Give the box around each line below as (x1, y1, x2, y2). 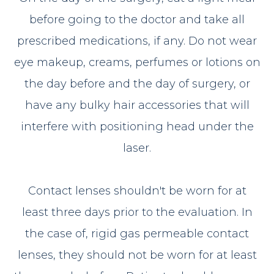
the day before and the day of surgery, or (24, 76, 250, 91)
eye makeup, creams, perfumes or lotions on (13, 55, 261, 69)
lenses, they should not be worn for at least (17, 248, 257, 262)
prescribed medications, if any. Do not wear (17, 34, 257, 48)
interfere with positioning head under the (20, 119, 254, 133)
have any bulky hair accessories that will (24, 98, 250, 112)
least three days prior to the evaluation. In (21, 205, 253, 219)
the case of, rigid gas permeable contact (25, 226, 249, 240)
